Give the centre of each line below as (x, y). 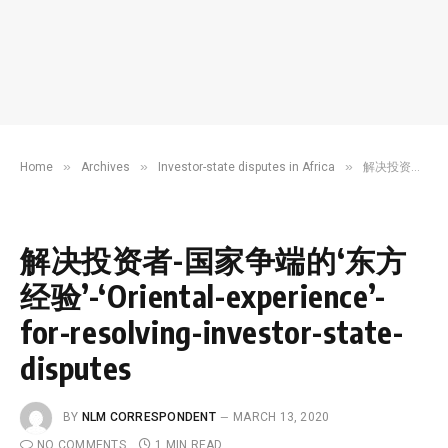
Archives (105, 167)
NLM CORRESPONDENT (148, 417)
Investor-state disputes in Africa (246, 167)
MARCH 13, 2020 (281, 417)
